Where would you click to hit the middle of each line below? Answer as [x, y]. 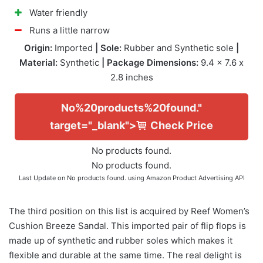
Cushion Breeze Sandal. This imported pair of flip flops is [127, 226]
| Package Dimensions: [150, 63]
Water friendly [58, 13]
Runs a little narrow [70, 31]
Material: [38, 63]
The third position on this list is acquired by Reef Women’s [129, 211]
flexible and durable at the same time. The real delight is [125, 255]
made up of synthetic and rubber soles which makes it [121, 241]
